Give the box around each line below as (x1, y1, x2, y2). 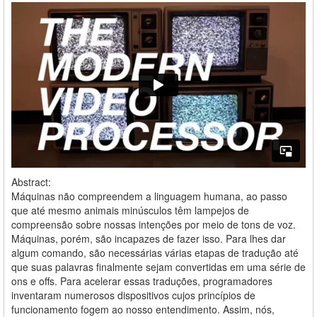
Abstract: (11, 174, 51, 189)
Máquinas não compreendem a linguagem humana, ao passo (11, 188, 287, 203)
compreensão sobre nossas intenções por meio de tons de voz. (11, 217, 296, 231)
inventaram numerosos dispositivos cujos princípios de (11, 287, 255, 302)
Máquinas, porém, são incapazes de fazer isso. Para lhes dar (11, 231, 286, 246)
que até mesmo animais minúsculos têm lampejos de (11, 202, 249, 217)
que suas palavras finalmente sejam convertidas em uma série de (11, 259, 306, 274)
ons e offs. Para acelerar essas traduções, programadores (11, 273, 272, 288)
